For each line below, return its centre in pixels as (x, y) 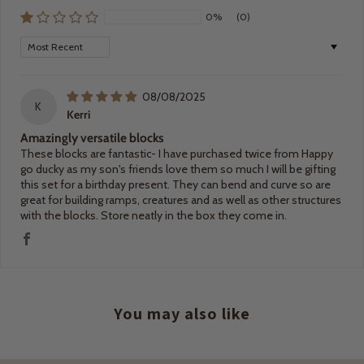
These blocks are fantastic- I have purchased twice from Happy (177, 153)
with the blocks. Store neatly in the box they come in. (154, 215)
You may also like (182, 313)
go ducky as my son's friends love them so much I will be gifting (178, 169)
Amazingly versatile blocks (92, 137)
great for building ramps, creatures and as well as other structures (181, 199)
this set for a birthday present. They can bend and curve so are (175, 184)
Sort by (38, 43)
